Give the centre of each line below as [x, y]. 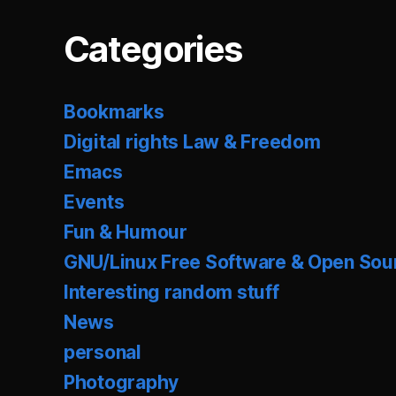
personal [103, 352]
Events [94, 202]
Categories [153, 49]
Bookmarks [114, 112]
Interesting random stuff [171, 292]
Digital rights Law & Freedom [192, 142]
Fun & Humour [126, 232]
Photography [122, 382]
